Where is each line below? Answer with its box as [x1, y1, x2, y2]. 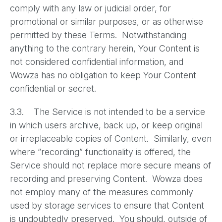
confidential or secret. [10, 83, 101, 94]
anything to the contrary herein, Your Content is [10, 43, 200, 54]
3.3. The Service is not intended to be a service [10, 107, 205, 117]
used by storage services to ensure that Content [10, 200, 204, 211]
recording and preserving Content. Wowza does [10, 173, 203, 184]
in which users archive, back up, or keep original [10, 120, 203, 130]
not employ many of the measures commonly [10, 187, 193, 197]
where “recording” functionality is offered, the [10, 147, 191, 157]
